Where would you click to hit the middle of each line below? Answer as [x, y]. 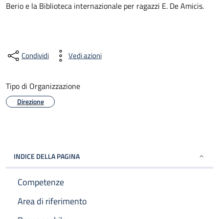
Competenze [41, 182]
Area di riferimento [52, 201]
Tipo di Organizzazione [43, 86]
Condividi [35, 55]
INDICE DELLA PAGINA [47, 156]
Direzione [30, 101]
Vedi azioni [85, 55]
